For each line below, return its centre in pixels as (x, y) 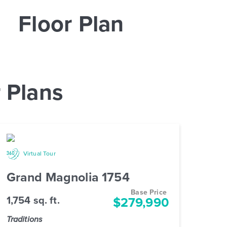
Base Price (149, 193)
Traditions (25, 219)
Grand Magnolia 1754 (68, 177)
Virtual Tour (39, 154)
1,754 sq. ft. (33, 200)
